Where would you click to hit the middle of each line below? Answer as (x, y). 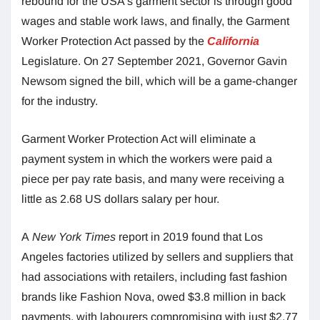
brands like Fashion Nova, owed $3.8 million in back (154, 296)
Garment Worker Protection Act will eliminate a (139, 139)
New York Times (74, 236)
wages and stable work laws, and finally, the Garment (155, 21)
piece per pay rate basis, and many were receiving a (153, 179)
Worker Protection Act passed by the (114, 41)
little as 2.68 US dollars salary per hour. (122, 199)
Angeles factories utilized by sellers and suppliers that (157, 256)
